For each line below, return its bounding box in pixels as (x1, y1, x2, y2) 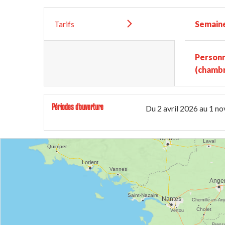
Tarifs (54, 19, 74, 29)
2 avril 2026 (157, 103, 198, 113)
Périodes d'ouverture (52, 102, 103, 111)
